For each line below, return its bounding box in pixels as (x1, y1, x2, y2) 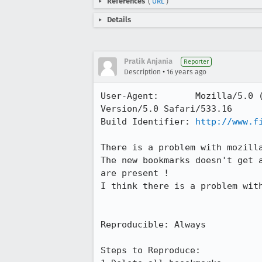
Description (124, 68, 161, 76)
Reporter (184, 58, 209, 65)
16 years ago (167, 68, 206, 76)
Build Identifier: (101, 116, 195, 127)
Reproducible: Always (101, 219, 206, 230)
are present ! (101, 168, 169, 178)
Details (107, 15, 131, 24)
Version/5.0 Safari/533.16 (101, 104, 232, 114)
